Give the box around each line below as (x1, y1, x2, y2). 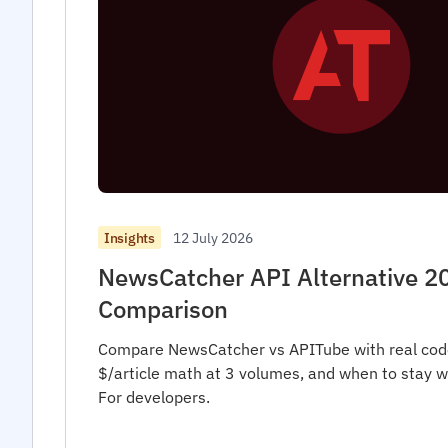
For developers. (98, 386, 210, 407)
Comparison (98, 292, 228, 325)
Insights (104, 228, 155, 247)
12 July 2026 (172, 227, 253, 247)
